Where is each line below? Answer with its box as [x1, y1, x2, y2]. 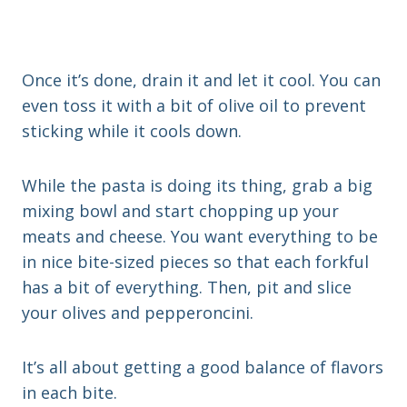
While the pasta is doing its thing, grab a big [22, 174, 372, 197]
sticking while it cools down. [22, 120, 242, 143]
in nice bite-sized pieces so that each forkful [22, 251, 369, 273]
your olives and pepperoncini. [22, 302, 253, 324]
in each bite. [22, 382, 117, 404]
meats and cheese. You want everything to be [22, 225, 378, 248]
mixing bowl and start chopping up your [22, 200, 339, 223]
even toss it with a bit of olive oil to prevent [22, 94, 366, 117]
